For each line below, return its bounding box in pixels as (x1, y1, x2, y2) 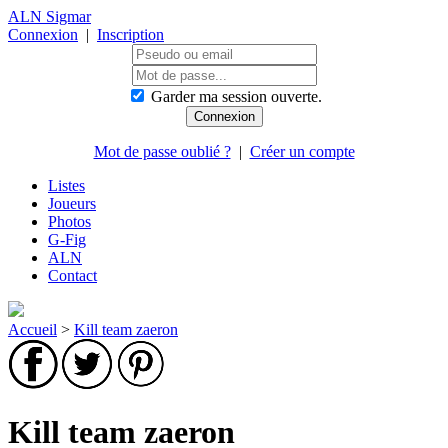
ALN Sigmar (8, 8, 91, 25)
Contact (48, 267, 97, 284)
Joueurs (48, 195, 96, 212)
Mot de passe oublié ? (93, 143, 231, 160)
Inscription (97, 26, 164, 43)
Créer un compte (249, 143, 355, 160)
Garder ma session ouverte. (150, 88, 322, 105)
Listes (48, 177, 85, 194)
